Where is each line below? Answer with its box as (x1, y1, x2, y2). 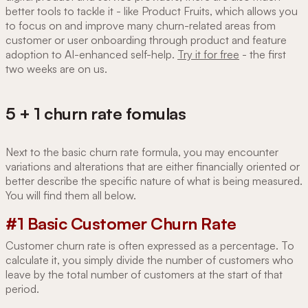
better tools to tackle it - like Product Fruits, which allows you (5, 3, 298, 18)
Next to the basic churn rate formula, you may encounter (5, 144, 278, 159)
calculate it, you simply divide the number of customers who (5, 252, 294, 267)
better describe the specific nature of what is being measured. (5, 173, 302, 188)
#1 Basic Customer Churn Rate (5, 212, 236, 234)
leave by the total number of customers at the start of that (5, 267, 283, 281)
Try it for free (177, 47, 239, 61)
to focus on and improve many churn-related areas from (5, 18, 276, 32)
